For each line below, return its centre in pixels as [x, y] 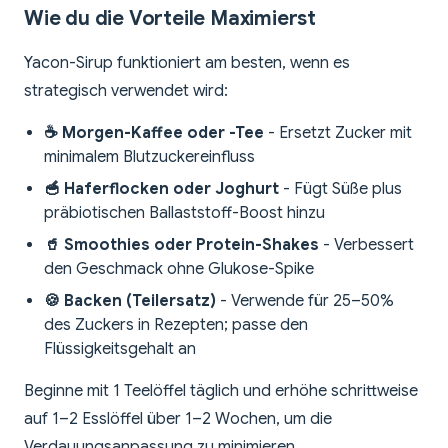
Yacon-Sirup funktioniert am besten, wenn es [187, 63]
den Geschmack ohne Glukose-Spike [179, 269]
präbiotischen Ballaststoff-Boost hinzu [184, 213]
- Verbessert [366, 245]
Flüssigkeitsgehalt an [120, 349]
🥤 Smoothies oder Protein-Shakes [181, 245]
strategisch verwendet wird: [126, 91]
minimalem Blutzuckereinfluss [149, 157]
